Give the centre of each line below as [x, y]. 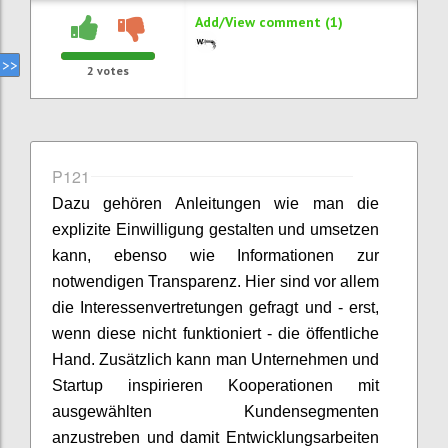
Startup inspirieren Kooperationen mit [215, 385]
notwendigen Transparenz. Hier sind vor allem [215, 281]
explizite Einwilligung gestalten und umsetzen [215, 229]
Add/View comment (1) [269, 22]
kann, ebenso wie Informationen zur [215, 255]
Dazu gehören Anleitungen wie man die [215, 203]
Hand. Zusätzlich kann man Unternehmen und [215, 359]
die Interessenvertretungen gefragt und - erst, [215, 307]
